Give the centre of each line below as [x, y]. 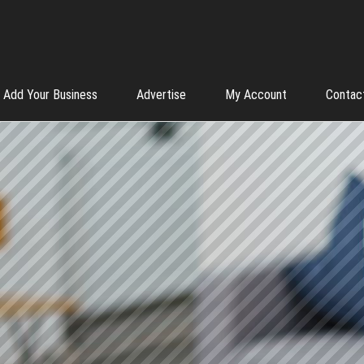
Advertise [161, 95]
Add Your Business [50, 95]
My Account [256, 95]
